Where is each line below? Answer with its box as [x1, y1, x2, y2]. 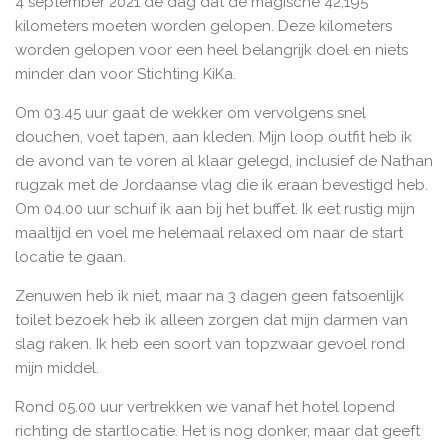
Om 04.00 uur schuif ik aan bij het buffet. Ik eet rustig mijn [15, 199, 415, 218]
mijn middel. [15, 358, 99, 377]
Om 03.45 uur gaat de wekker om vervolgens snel [15, 103, 366, 122]
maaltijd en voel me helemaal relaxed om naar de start [15, 223, 403, 242]
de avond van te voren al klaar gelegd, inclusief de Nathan [15, 151, 433, 170]
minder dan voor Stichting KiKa [15, 64, 233, 83]
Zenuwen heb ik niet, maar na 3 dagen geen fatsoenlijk [15, 286, 404, 305]
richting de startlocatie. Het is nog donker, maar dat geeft [15, 421, 420, 440]
